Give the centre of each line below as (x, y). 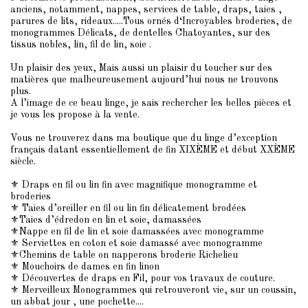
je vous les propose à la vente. (75, 115)
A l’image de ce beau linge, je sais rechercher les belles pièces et (151, 103)
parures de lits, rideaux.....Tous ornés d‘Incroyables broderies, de (151, 21)
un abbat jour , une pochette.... (77, 302)
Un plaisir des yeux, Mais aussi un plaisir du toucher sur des (141, 68)
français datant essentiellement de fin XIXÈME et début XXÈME (153, 150)
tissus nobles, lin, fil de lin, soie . (81, 45)
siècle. (23, 162)
